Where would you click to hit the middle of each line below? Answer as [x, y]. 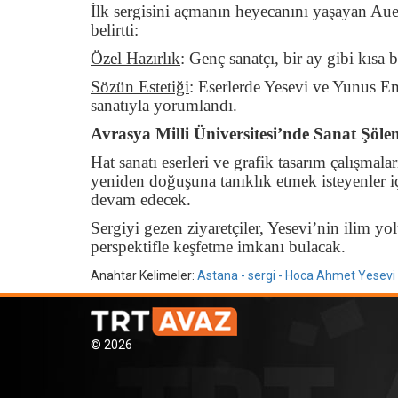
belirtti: [115, 29]
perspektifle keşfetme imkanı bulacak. [218, 246]
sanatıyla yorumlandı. [164, 105]
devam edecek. [141, 199]
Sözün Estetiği [140, 86]
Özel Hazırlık [135, 58]
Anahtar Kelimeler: [144, 275]
